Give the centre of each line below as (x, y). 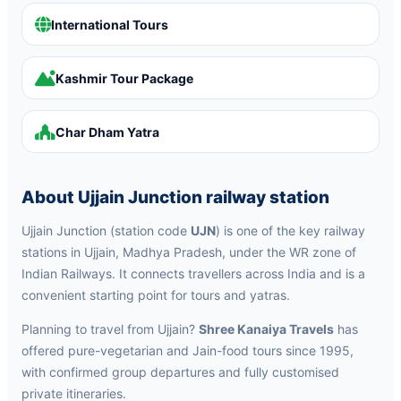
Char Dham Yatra (107, 132)
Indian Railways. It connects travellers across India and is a (193, 273)
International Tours (110, 24)
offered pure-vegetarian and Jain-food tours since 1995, (188, 350)
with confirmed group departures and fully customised (180, 372)
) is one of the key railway (290, 230)
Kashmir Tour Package (124, 78)
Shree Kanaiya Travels (266, 329)
